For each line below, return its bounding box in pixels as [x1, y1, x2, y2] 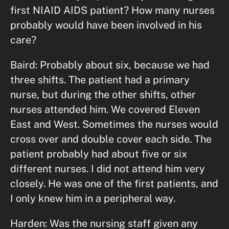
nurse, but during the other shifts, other [10, 88, 196, 100]
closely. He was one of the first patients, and [10, 177, 218, 189]
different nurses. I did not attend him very [10, 162, 205, 174]
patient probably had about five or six [10, 147, 187, 159]
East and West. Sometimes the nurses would [10, 118, 218, 130]
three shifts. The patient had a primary [10, 73, 190, 85]
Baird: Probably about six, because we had [10, 58, 210, 71]
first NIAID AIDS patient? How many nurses [10, 4, 215, 16]
